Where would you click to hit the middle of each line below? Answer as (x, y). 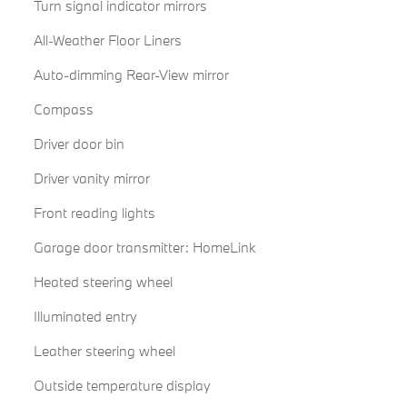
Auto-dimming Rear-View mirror (131, 75)
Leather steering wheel (104, 351)
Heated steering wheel (103, 282)
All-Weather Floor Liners (108, 40)
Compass (63, 109)
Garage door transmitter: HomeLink (144, 248)
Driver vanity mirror (91, 179)
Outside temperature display (122, 386)
